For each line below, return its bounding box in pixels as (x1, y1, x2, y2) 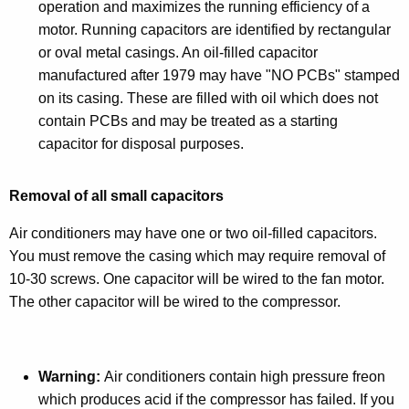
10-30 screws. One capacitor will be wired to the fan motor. (9, 270, 384, 287)
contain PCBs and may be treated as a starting (38, 112, 338, 129)
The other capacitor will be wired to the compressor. (9, 293, 341, 309)
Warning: (38, 368, 100, 384)
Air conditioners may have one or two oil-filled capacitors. (9, 225, 377, 241)
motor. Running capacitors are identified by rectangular (38, 21, 391, 37)
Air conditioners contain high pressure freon (104, 368, 385, 384)
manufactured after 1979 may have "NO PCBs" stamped (38, 67, 400, 83)
